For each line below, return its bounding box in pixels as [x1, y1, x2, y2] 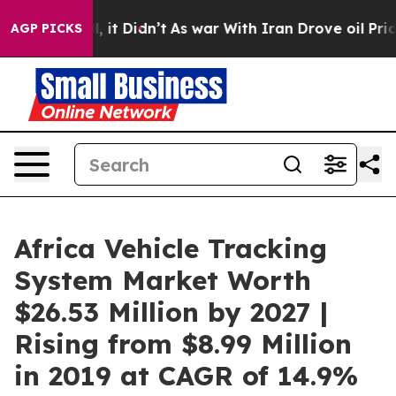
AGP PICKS [11, 20, 82, 36]
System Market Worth [14, 263, 311, 297]
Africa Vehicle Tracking [14, 232, 327, 265]
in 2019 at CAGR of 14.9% [14, 359, 358, 392]
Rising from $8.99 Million [14, 327, 352, 361]
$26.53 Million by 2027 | [14, 295, 328, 329]
